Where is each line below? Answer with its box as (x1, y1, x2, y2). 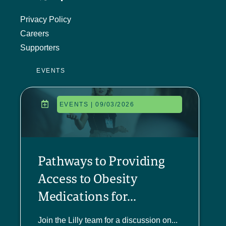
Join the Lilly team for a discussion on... (38, 216, 178, 225)
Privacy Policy (20, 15, 71, 24)
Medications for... (38, 187, 136, 204)
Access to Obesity (38, 169, 138, 187)
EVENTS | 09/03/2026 (59, 100, 135, 108)
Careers (20, 29, 49, 38)
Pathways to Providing (38, 151, 165, 169)
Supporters (20, 43, 60, 52)
